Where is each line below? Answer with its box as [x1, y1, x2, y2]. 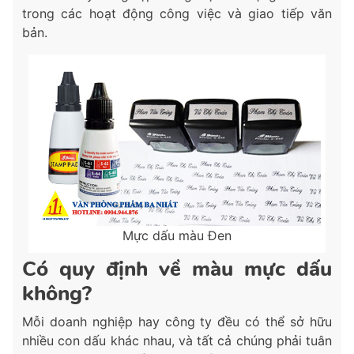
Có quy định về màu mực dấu [22, 254, 332, 283]
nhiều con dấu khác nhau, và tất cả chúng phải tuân [22, 332, 332, 348]
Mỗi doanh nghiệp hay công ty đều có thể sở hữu [22, 313, 332, 330]
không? [22, 279, 92, 307]
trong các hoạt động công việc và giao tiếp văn [22, 6, 332, 22]
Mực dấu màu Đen [122, 227, 232, 243]
